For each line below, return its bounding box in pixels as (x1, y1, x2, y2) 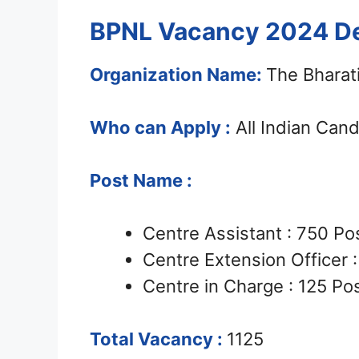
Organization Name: (90, 64, 266, 86)
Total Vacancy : (90, 329, 227, 350)
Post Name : (90, 170, 192, 192)
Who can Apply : (90, 117, 231, 139)
